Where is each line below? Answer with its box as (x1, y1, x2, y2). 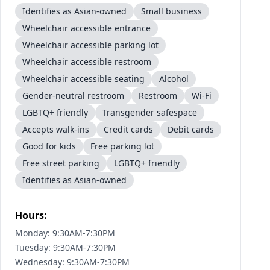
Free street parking (22, 157, 99, 169)
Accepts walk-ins (22, 124, 89, 135)
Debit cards (168, 124, 214, 135)
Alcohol (159, 73, 189, 84)
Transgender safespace (102, 107, 197, 118)
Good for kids (22, 140, 76, 152)
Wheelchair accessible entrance (22, 22, 151, 34)
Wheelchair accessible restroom (22, 56, 151, 67)
